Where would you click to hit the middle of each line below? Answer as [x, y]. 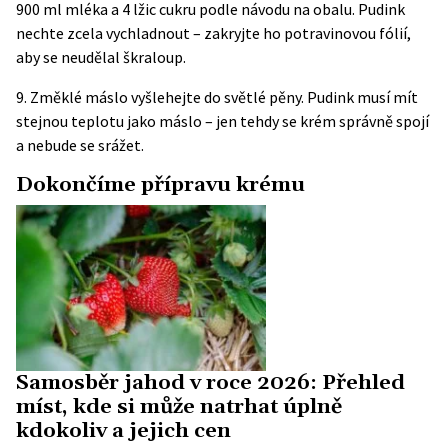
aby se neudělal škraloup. [101, 57]
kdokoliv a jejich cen [123, 431]
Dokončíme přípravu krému [160, 185]
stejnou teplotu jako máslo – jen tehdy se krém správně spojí [222, 121]
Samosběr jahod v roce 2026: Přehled [210, 383]
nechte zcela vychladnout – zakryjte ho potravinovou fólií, [213, 33]
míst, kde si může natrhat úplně [179, 407]
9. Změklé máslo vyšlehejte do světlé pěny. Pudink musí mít [217, 97]
